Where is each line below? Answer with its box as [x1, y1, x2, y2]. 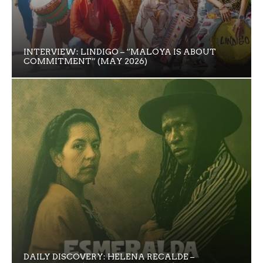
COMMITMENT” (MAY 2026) [23, 56, 147, 66]
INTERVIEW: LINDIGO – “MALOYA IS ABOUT [23, 46, 216, 56]
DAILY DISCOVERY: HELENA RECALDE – [23, 251, 194, 261]
